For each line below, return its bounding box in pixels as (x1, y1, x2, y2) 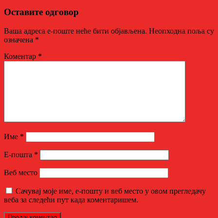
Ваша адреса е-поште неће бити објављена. (4, 26, 147, 35)
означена (4, 35, 35, 44)
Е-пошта (4, 150, 34, 159)
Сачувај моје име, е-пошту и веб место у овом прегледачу (16, 186, 206, 195)
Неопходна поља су (149, 26, 214, 35)
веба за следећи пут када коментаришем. (4, 195, 138, 204)
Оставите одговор (4, 6, 79, 17)
